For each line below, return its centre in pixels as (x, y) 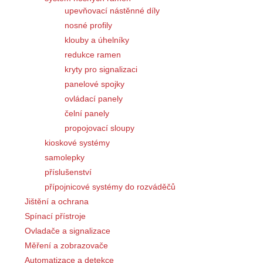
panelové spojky (95, 84)
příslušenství (68, 172)
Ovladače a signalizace (68, 231)
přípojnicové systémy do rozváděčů (110, 187)
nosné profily (88, 26)
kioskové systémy (77, 143)
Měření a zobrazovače (66, 246)
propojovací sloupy (100, 128)
